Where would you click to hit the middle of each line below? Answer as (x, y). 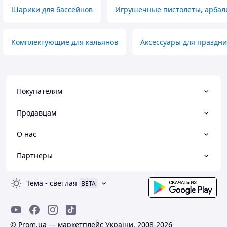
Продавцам (36, 112)
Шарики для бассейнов (52, 10)
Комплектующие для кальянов (65, 42)
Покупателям (40, 91)
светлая (63, 183)
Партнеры (35, 156)
